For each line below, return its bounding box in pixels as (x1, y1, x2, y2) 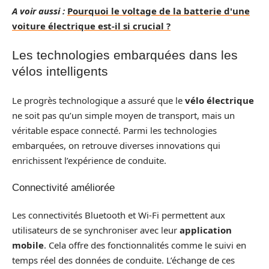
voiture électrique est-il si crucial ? (12, 19, 171, 32)
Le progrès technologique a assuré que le (12, 94, 185, 106)
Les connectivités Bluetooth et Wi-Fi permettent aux (12, 208, 225, 221)
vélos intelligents (12, 64, 108, 78)
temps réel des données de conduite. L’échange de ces (12, 253, 235, 266)
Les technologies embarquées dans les (12, 48, 238, 62)
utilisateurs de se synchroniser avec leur (12, 223, 180, 236)
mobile (12, 238, 44, 251)
